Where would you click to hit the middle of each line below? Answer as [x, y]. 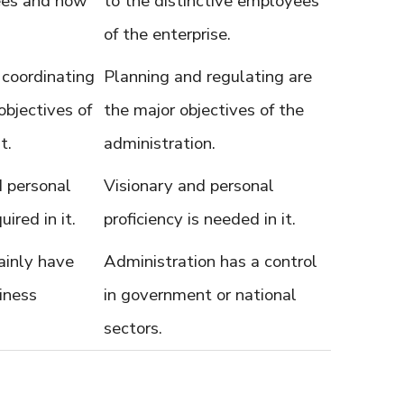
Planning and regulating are [208, 77]
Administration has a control [211, 262]
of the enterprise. [167, 34]
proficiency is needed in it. [200, 219]
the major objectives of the [204, 110]
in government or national [200, 295]
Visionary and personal [189, 186]
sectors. [133, 328]
